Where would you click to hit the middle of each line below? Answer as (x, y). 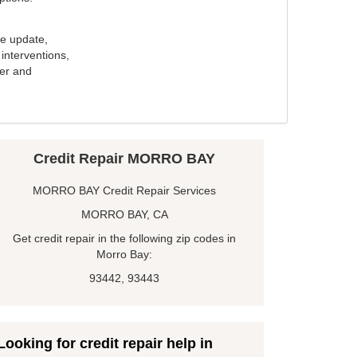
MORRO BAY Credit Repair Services (124, 191)
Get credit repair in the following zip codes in (124, 239)
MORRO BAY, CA (124, 215)
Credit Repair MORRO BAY (124, 159)
